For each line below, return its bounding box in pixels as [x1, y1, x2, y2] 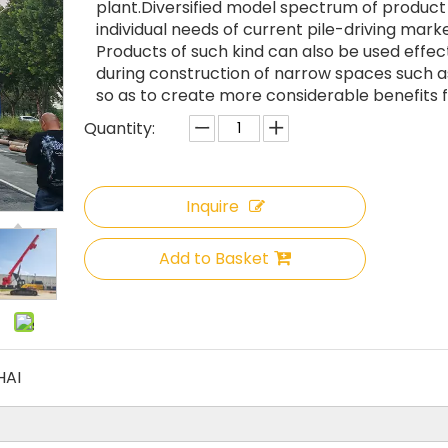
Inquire [185, 195, 239, 218]
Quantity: [84, 117, 155, 140]
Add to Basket [159, 247, 269, 270]
